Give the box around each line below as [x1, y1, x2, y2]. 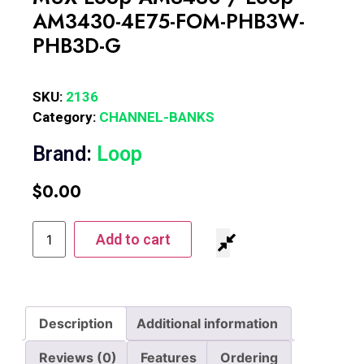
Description [39, 315, 113, 331]
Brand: [32, 142, 97, 166]
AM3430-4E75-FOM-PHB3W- [32, 6, 305, 36]
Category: [32, 109, 99, 125]
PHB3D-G [32, 31, 121, 60]
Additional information [136, 315, 278, 331]
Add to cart [95, 231, 171, 248]
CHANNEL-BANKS [99, 109, 214, 125]
